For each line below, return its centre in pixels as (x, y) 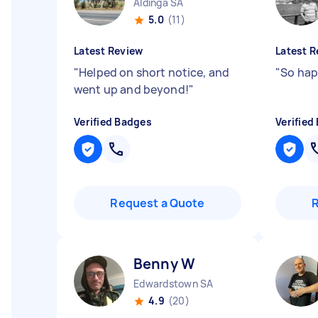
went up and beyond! (131, 89)
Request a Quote (158, 203)
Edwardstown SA (174, 284)
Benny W (165, 264)
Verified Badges (113, 122)
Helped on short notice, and (154, 72)
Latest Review (109, 51)
